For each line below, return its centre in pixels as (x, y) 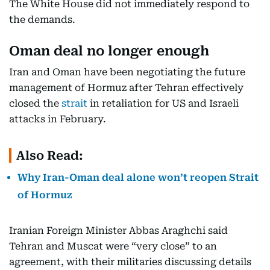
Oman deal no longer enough (109, 51)
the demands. (42, 20)
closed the (35, 103)
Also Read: (50, 155)
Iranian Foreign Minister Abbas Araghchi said (118, 231)
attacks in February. (58, 119)
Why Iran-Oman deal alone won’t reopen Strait (138, 177)
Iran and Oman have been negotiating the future (127, 72)
